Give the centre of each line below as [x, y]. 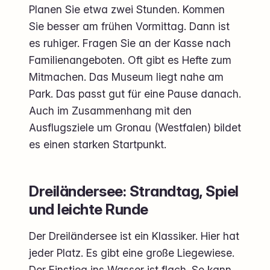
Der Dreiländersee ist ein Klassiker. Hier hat [134, 236]
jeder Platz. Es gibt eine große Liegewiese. [132, 253]
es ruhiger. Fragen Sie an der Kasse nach [130, 43]
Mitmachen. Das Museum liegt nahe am [126, 77]
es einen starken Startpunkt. [98, 144]
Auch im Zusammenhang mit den [110, 110]
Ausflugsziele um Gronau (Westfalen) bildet [135, 127]
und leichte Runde [89, 209]
